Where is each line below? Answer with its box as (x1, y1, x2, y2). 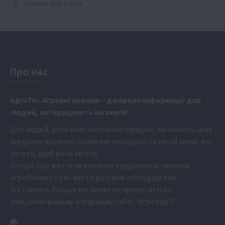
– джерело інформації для (101, 94, 201, 105)
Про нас (10, 65, 48, 78)
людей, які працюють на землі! (10, 106, 128, 117)
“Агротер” (135, 196, 172, 206)
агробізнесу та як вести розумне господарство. (10, 172, 178, 182)
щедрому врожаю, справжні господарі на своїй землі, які (10, 136, 210, 146)
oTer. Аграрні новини (23, 94, 99, 105)
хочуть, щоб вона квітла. (10, 148, 98, 158)
